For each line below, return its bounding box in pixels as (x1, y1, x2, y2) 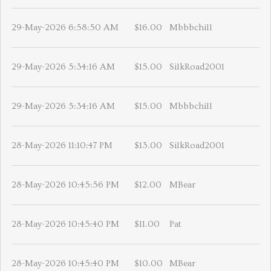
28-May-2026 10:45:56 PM (11, 179, 119, 190)
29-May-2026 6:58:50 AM (11, 22, 119, 33)
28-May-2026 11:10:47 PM (11, 140, 113, 151)
